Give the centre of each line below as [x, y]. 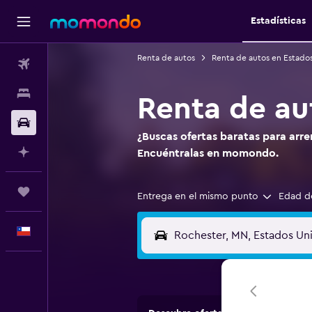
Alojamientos [76, 93]
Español [65, 231]
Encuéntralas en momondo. [208, 153]
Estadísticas [278, 21]
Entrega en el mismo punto [197, 196]
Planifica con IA [81, 152]
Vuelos [62, 64]
